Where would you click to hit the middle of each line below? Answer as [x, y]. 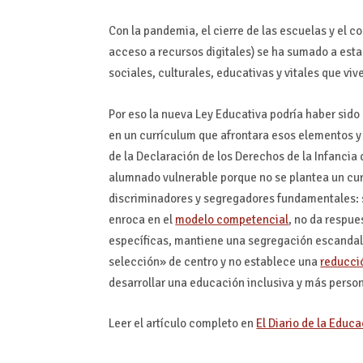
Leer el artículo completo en [183, 324]
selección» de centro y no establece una [215, 261]
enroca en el [142, 219]
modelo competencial [232, 219]
